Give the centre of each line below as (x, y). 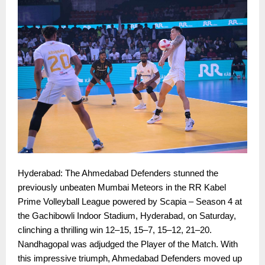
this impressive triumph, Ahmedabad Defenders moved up (130, 259)
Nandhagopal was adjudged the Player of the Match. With (128, 245)
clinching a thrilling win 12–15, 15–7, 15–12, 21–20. (115, 230)
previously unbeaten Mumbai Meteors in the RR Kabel (122, 188)
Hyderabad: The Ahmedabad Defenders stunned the (118, 174)
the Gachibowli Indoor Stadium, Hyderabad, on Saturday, (127, 216)
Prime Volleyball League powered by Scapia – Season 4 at (130, 202)
